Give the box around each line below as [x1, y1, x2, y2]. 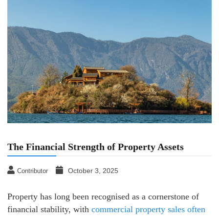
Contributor [17, 167, 48, 175]
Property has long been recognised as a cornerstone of [7, 191, 199, 201]
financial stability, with [7, 204, 91, 214]
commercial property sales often [91, 204, 205, 214]
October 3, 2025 [68, 166, 118, 175]
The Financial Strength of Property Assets [7, 141, 184, 152]
